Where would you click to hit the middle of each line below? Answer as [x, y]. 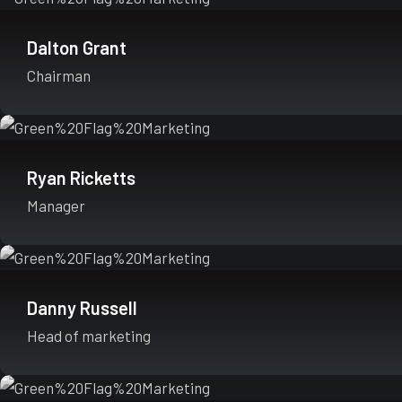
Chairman [59, 75]
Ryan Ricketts [81, 178]
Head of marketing [89, 336]
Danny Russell [82, 308]
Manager [56, 205]
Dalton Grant [77, 48]
